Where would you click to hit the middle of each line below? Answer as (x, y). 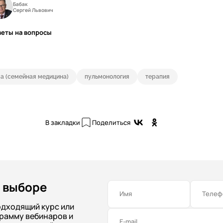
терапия (158, 77)
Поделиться (111, 122)
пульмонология (107, 77)
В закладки (62, 122)
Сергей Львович (33, 10)
